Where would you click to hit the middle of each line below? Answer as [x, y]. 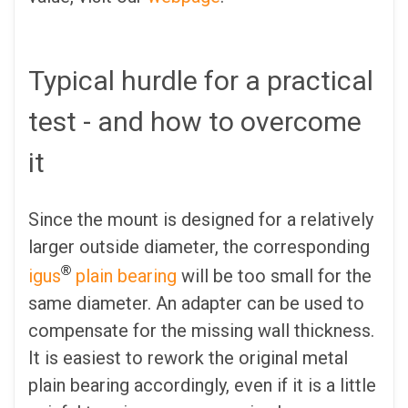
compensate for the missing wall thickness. [201, 330]
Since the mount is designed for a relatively [201, 220]
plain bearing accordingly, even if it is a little [202, 385]
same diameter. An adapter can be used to [196, 303]
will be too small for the [274, 275]
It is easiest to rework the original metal [188, 357]
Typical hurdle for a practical [201, 81]
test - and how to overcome [195, 122]
